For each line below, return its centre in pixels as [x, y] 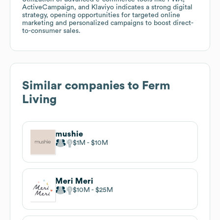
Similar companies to [82, 86]
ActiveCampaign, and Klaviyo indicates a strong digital [107, 7]
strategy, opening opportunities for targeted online [101, 15]
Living [40, 99]
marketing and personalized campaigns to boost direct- [108, 23]
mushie [69, 134]
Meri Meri [74, 181]
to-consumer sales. [51, 31]
